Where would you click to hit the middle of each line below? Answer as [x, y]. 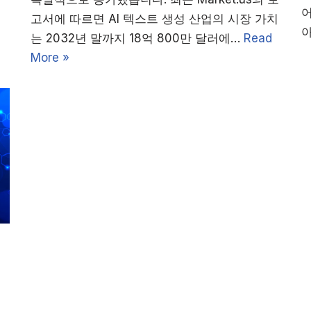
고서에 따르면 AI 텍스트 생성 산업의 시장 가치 [154, 19]
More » [50, 58]
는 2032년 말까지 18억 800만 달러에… [137, 39]
